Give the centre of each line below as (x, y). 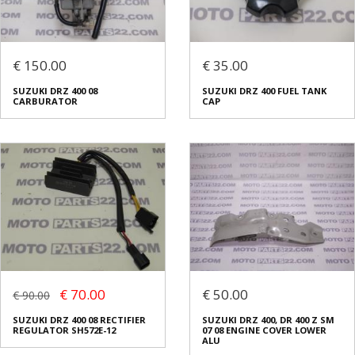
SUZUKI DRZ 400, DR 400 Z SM (268, 319)
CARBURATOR (45, 101)
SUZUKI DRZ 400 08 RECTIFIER (79, 319)
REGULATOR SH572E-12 (64, 330)
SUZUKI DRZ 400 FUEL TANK (264, 90)
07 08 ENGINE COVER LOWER (264, 330)
